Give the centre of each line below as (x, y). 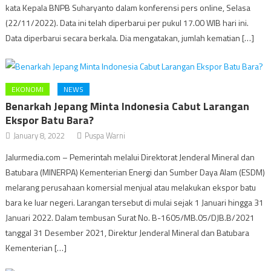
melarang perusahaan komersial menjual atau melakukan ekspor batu (131, 187)
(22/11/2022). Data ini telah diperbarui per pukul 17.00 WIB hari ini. (127, 23)
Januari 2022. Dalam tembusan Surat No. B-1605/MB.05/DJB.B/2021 (130, 217)
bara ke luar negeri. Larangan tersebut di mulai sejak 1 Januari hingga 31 (135, 202)
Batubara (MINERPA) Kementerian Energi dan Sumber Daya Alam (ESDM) (135, 172)
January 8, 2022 (39, 135)
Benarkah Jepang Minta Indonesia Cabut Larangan (128, 106)
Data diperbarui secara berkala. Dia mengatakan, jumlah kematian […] (130, 38)
